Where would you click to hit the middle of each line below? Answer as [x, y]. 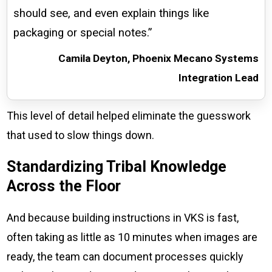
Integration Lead [218, 77]
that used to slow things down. [81, 135]
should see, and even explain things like [111, 13]
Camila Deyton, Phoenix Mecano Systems [158, 58]
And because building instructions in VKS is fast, [123, 217]
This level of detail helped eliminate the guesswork [129, 115]
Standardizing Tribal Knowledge [117, 166]
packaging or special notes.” [83, 32]
